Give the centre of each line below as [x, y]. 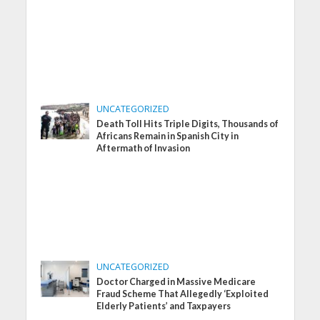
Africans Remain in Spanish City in [168, 136]
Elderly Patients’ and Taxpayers [164, 306]
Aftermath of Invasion [144, 149]
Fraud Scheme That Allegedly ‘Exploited [183, 294]
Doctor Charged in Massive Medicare [176, 282]
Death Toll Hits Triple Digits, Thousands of [188, 124]
